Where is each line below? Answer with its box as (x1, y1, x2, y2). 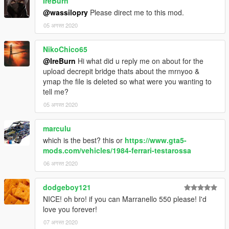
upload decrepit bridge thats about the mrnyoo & (43, 66, 199, 77)
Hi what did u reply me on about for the (76, 56, 203, 66)
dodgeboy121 (43, 182, 91, 193)
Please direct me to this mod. (88, 7, 184, 18)
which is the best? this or (43, 135, 125, 146)
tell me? (43, 86, 68, 97)
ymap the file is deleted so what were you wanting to (43, 76, 212, 87)
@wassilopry (43, 7, 88, 18)
